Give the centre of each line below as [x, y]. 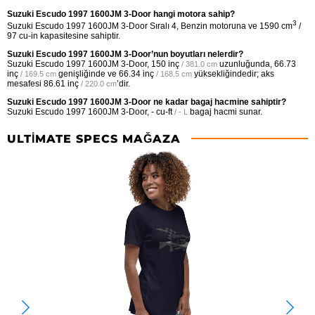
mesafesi [25, 83]
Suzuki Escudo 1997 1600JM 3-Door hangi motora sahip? [121, 14]
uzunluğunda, [246, 64]
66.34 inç [136, 73]
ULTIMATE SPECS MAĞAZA [94, 139]
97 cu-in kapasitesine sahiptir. [64, 36]
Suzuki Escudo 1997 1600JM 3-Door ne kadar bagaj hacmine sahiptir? [147, 102]
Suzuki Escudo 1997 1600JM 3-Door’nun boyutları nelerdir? [125, 54]
